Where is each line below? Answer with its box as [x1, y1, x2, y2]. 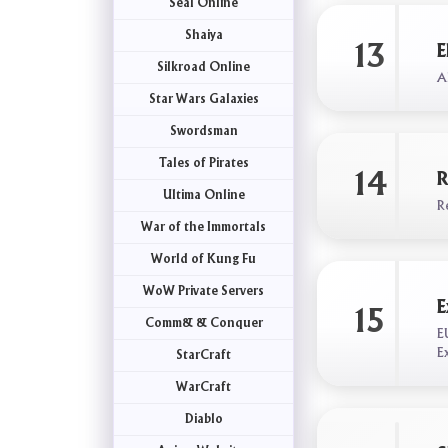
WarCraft [176, 381, 232, 393]
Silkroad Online [157, 61, 251, 73]
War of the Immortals [141, 221, 267, 233]
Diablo [184, 413, 223, 425]
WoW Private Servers [143, 285, 265, 297]
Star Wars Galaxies [148, 93, 259, 105]
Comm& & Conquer [144, 317, 263, 329]
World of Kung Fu [151, 253, 257, 265]
